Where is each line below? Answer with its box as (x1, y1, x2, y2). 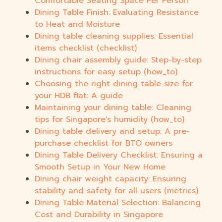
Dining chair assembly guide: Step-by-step (35, 54, 202, 66)
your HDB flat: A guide (35, 90, 123, 102)
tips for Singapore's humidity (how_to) (35, 113, 184, 126)
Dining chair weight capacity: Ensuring (35, 173, 186, 185)
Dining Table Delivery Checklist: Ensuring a (35, 149, 203, 162)
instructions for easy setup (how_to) (35, 66, 177, 78)
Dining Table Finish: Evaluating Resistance (35, 6, 199, 19)
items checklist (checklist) (35, 42, 137, 55)
